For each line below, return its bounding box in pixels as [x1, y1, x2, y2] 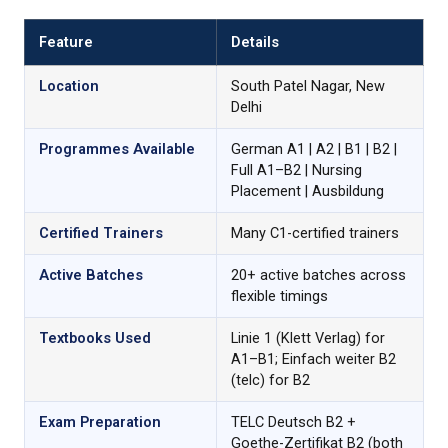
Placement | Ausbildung [231, 182, 384, 200]
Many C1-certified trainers [231, 224, 399, 242]
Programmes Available [39, 140, 195, 158]
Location [39, 77, 99, 95]
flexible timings [231, 287, 328, 305]
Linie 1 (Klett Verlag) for [231, 329, 385, 347]
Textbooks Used [39, 329, 151, 347]
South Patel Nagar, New [231, 77, 385, 95]
